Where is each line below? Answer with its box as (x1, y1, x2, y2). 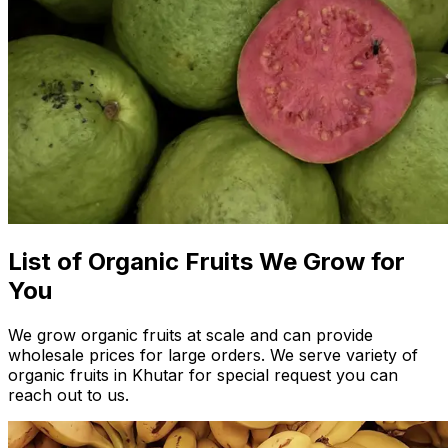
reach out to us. (8, 385, 129, 406)
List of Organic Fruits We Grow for (8, 247, 405, 277)
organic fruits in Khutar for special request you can (8, 365, 398, 386)
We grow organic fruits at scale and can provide (8, 325, 373, 346)
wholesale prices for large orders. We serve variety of (8, 345, 418, 366)
